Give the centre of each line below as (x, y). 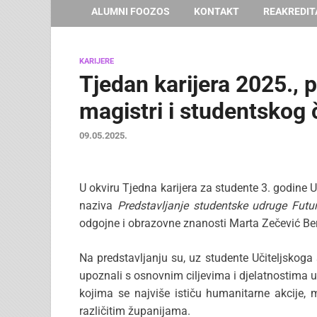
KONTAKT (217, 11)
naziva (98, 206)
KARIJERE (97, 61)
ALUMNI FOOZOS (131, 11)
